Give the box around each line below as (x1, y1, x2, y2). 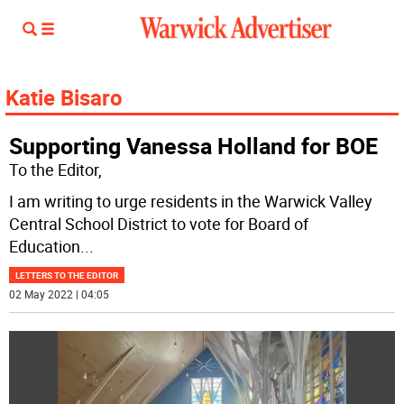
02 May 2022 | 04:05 (9, 287, 110, 301)
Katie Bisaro (5, 83, 123, 112)
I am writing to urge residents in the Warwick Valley (9, 190, 373, 212)
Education (9, 235, 81, 257)
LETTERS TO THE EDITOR (15, 269, 119, 281)
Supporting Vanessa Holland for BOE (9, 131, 379, 161)
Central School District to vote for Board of (9, 213, 309, 234)
